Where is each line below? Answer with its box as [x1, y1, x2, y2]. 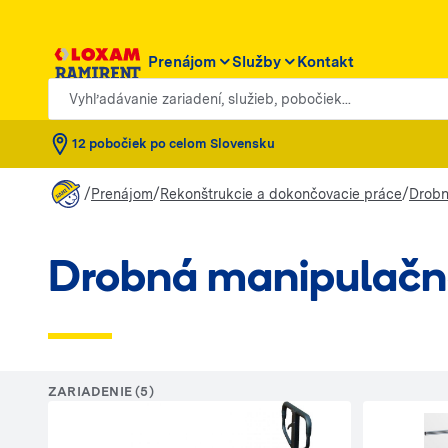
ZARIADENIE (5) [48, 384, 154, 399]
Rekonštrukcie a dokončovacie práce [160, 185, 402, 202]
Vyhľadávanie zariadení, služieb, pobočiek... [48, 79, 367, 98]
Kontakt [297, 52, 354, 71]
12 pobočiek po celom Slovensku [72, 136, 275, 151]
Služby [232, 52, 281, 71]
